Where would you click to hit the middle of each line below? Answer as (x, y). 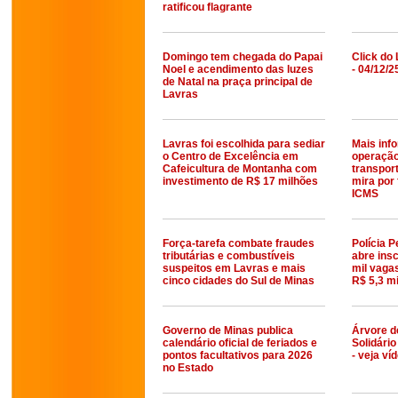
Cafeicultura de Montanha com (240, 169)
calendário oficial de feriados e (240, 343)
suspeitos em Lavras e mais (234, 268)
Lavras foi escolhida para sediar (244, 144)
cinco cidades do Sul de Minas (239, 281)
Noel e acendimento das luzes (238, 69)
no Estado (188, 368)
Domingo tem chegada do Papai (243, 57)
